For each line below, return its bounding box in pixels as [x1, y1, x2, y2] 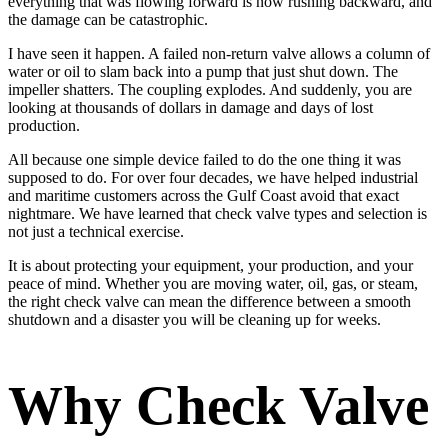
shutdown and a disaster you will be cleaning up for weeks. [8, 310, 381, 328]
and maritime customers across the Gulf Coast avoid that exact [8, 186, 399, 204]
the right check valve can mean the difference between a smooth [8, 292, 411, 310]
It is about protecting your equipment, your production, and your [8, 256, 413, 274]
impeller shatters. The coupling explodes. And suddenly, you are [8, 80, 412, 98]
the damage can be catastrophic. [8, 10, 208, 28]
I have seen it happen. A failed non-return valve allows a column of [8, 44, 430, 62]
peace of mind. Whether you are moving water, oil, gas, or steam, [8, 274, 418, 292]
